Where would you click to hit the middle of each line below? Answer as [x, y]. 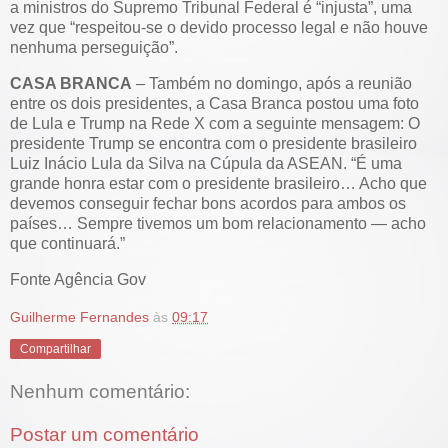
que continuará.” [67, 244]
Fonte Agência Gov [78, 279]
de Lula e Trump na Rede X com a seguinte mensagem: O [215, 124]
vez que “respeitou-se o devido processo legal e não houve [219, 28]
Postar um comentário [104, 435]
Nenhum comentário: [100, 391]
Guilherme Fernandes [79, 316]
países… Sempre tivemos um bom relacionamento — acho [218, 224]
